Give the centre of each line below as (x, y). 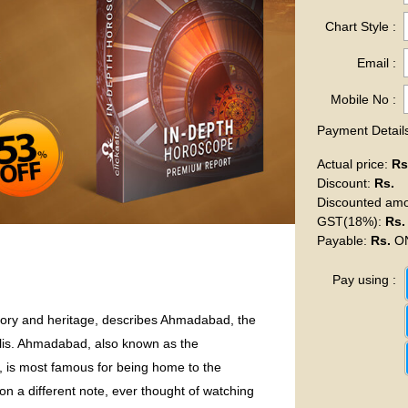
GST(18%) (347, 221)
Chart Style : (360, 26)
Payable (340, 240)
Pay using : (364, 280)
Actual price (351, 164)
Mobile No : (363, 99)
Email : (376, 63)
